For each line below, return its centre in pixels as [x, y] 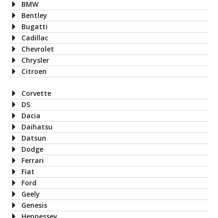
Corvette [36, 93]
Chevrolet [38, 49]
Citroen [34, 71]
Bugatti [35, 26]
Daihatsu [37, 127]
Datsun [34, 138]
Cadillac [35, 37]
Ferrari [33, 160]
